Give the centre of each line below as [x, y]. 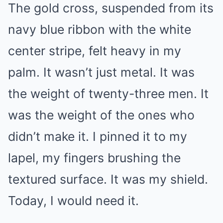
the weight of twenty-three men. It [108, 93]
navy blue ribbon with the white [100, 29]
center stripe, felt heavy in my [95, 51]
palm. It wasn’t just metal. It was [101, 72]
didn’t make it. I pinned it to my [98, 136]
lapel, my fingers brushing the [94, 158]
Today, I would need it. [73, 200]
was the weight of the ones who [101, 115]
